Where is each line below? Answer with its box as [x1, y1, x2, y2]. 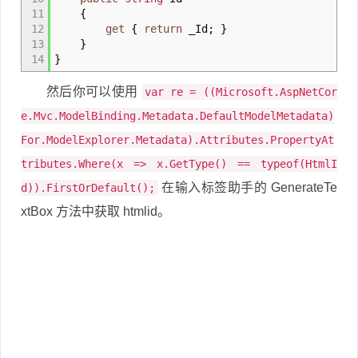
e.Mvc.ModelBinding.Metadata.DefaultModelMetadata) [21, 109, 334, 122]
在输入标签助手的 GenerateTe [158, 181, 337, 194]
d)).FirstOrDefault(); [21, 181, 155, 194]
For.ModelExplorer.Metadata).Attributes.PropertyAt [21, 133, 334, 146]
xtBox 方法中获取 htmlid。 [21, 205, 170, 218]
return [144, 22, 182, 35]
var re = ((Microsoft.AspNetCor [144, 86, 337, 98]
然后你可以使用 [46, 85, 141, 98]
